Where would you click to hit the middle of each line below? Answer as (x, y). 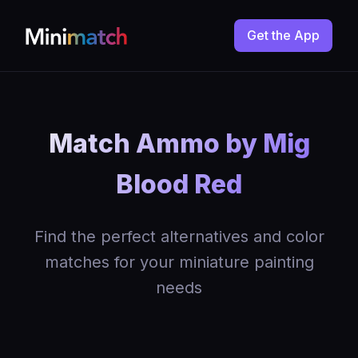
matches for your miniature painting (179, 262)
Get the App (283, 35)
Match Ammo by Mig (179, 143)
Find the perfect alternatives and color (179, 237)
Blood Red (179, 184)
